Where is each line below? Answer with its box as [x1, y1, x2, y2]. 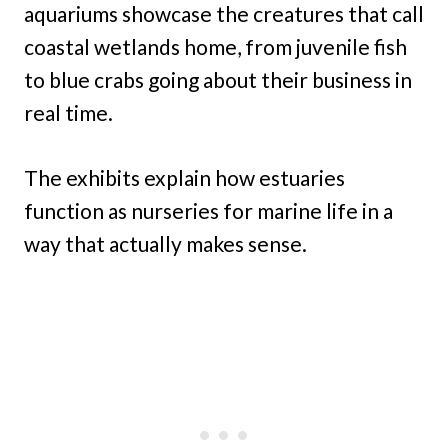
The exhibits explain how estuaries [24, 165, 345, 191]
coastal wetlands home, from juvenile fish [24, 34, 407, 60]
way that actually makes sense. [24, 231, 307, 257]
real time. [24, 100, 113, 126]
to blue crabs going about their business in [24, 67, 412, 93]
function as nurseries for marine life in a [24, 198, 393, 224]
